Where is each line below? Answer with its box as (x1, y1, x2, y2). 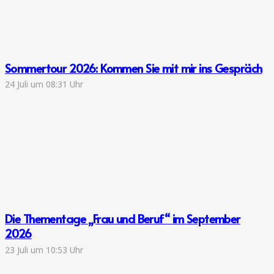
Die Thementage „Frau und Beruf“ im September (5, 210, 240, 226)
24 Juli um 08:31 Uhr (5, 78, 83, 91)
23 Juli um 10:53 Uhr (5, 243, 83, 256)
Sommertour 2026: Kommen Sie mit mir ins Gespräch (5, 59, 262, 76)
